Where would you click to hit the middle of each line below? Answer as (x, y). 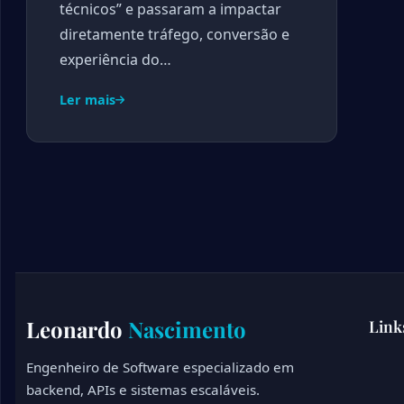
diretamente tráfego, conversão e (174, 34)
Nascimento (187, 329)
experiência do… (115, 60)
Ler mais (87, 100)
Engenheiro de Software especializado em (160, 367)
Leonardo (77, 329)
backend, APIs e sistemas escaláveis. (143, 390)
